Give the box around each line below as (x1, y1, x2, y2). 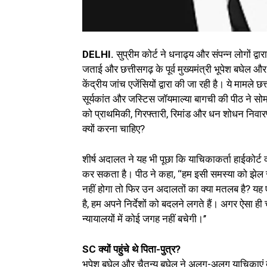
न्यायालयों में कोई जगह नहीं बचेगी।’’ (82, 213, 206, 225)
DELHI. (82, 48, 116, 61)
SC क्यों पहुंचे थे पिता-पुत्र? (82, 243, 181, 256)
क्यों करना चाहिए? (82, 123, 145, 135)
